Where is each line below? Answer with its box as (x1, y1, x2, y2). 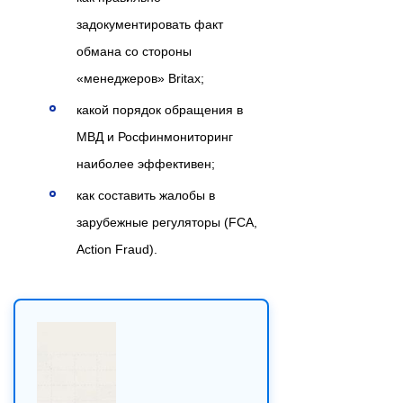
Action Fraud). (76, 242, 157, 257)
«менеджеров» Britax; (76, 71, 204, 86)
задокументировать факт (76, 17, 223, 32)
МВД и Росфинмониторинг (76, 130, 233, 145)
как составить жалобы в (76, 188, 215, 203)
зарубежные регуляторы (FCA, (76, 215, 257, 230)
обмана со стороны (76, 44, 192, 59)
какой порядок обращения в (76, 103, 243, 118)
